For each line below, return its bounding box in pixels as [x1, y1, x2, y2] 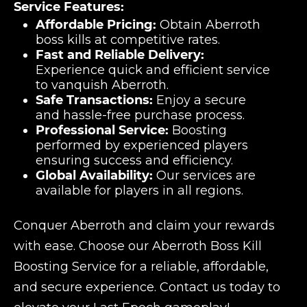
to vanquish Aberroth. [36, 77, 169, 93]
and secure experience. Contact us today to [14, 280, 280, 295]
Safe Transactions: [36, 93, 153, 108]
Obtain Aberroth [156, 17, 260, 32]
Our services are [153, 168, 256, 183]
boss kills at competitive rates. [36, 32, 220, 47]
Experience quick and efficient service [36, 62, 270, 77]
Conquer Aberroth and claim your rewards [14, 218, 275, 233]
